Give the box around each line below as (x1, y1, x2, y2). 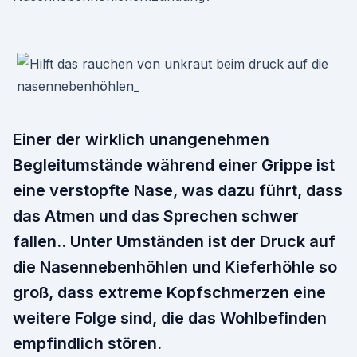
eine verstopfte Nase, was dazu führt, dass (13, 181, 343, 200)
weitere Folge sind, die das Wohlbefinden (13, 308, 327, 328)
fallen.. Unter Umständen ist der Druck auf (13, 232, 335, 251)
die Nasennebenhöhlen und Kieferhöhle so (13, 257, 337, 277)
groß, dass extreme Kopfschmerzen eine (13, 283, 326, 302)
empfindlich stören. (13, 334, 162, 353)
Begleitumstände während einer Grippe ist (13, 155, 335, 175)
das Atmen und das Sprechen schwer (13, 206, 299, 226)
